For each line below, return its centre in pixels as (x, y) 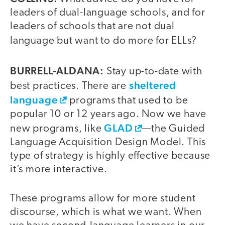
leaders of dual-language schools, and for (108, 13)
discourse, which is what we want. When (106, 212)
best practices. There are (70, 86)
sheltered (153, 85)
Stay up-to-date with (154, 71)
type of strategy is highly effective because (110, 156)
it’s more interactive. (60, 169)
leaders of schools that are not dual (92, 27)
